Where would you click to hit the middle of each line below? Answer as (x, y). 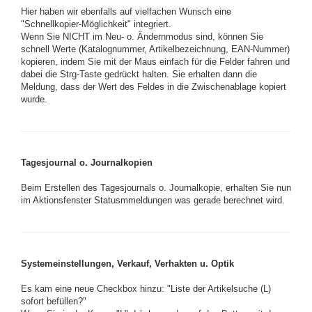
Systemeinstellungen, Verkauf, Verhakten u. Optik (127, 264)
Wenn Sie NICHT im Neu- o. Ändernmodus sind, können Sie (142, 37)
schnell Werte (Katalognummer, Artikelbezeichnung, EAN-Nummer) (155, 49)
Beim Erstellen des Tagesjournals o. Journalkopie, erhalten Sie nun (156, 188)
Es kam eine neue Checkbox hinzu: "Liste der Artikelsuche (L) (146, 289)
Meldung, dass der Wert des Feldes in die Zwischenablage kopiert (154, 87)
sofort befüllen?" (54, 301)
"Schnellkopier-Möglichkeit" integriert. (96, 24)
